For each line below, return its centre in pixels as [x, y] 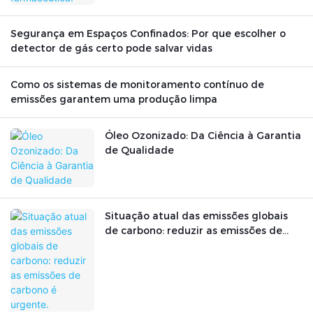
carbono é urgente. [153, 246]
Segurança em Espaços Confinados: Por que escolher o [148, 34]
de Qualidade [139, 151]
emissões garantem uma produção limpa [114, 100]
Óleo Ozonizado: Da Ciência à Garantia [203, 136]
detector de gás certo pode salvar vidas [111, 49]
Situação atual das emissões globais [196, 216]
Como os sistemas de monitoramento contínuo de [137, 85]
